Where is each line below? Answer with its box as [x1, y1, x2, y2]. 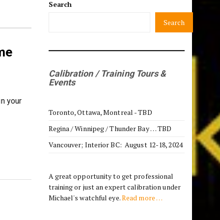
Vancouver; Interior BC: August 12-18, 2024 [48, 140, 183, 149]
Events [48, 77, 76, 87]
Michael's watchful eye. [48, 193, 122, 202]
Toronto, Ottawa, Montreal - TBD [48, 108, 152, 117]
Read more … [121, 193, 163, 202]
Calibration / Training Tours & [48, 68, 166, 79]
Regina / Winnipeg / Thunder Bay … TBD [48, 124, 172, 133]
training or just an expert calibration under [48, 182, 181, 192]
